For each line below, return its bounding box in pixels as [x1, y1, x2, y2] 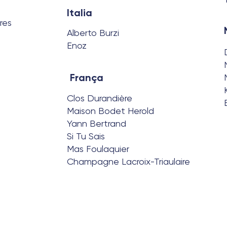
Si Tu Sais [67, 131, 105, 141]
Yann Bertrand [67, 118, 126, 129]
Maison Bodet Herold [67, 105, 154, 116]
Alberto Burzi [67, 27, 119, 38]
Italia [67, 7, 92, 19]
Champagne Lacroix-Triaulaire [67, 156, 190, 167]
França [70, 71, 103, 84]
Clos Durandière [67, 93, 132, 103]
